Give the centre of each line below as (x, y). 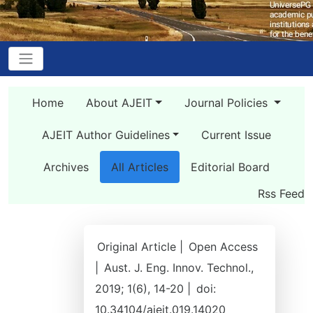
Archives (66, 167)
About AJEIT (119, 103)
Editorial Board (230, 167)
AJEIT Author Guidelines (105, 135)
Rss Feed (281, 194)
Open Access (223, 247)
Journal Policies (228, 103)
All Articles (140, 167)
